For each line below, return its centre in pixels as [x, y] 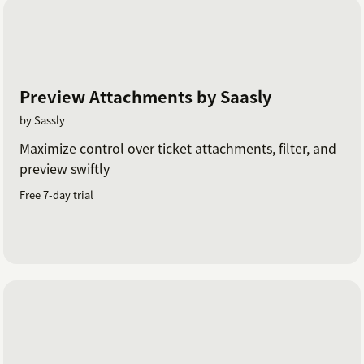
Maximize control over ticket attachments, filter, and [178, 147]
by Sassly [42, 119]
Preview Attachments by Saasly [145, 96]
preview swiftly [65, 168]
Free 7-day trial [56, 194]
